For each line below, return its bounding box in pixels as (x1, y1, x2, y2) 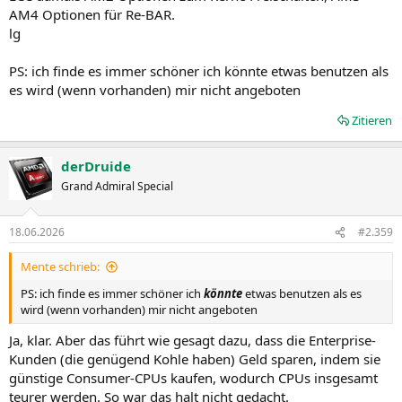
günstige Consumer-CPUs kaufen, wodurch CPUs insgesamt (9, 368, 378, 387)
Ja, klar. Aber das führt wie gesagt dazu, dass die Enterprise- (9, 330, 376, 349)
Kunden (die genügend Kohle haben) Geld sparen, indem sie (9, 349, 380, 368)
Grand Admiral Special (61, 178, 173, 194)
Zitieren (352, 111, 392, 128)
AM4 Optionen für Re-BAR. (9, 4, 175, 23)
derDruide (61, 156, 131, 175)
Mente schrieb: (21, 258, 100, 275)
